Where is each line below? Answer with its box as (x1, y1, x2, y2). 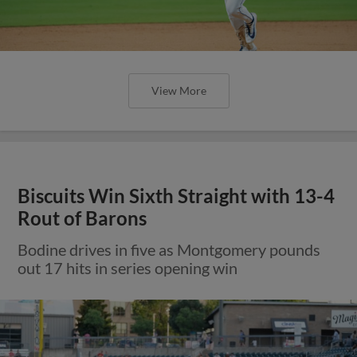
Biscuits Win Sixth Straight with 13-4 (18, 184, 335, 207)
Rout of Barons (18, 206, 147, 229)
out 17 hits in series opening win (18, 257, 238, 277)
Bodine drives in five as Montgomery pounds (18, 239, 321, 259)
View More (151, 83, 206, 97)
